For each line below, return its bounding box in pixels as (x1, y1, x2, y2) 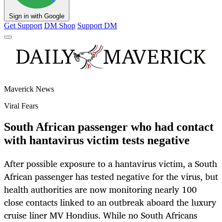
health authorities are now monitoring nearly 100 (4, 182, 197, 197)
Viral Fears (4, 102, 38, 111)
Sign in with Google (9, 12, 64, 20)
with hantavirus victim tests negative (4, 134, 190, 147)
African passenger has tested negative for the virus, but (4, 169, 218, 184)
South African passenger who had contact (4, 120, 214, 134)
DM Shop (44, 21, 75, 30)
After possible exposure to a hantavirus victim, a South (4, 156, 217, 171)
